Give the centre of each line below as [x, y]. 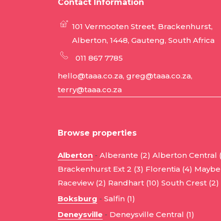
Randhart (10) [134, 183]
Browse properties [97, 133]
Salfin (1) [120, 199]
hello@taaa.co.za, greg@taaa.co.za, [125, 76]
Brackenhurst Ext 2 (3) [101, 169]
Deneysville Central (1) [152, 215]
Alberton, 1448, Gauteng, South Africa [143, 40]
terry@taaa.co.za [90, 90]
